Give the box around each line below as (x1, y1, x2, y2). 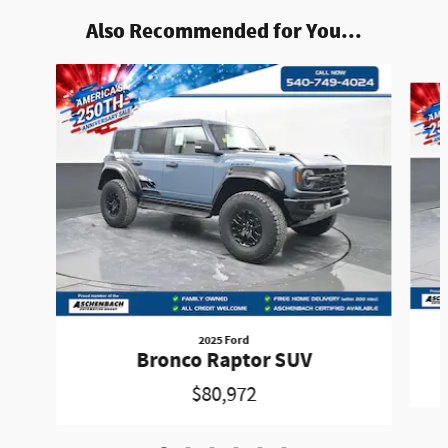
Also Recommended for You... (86, 19, 362, 44)
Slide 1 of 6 (7, 64, 71, 83)
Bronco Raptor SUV (135, 346, 312, 375)
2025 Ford (198, 331, 250, 348)
